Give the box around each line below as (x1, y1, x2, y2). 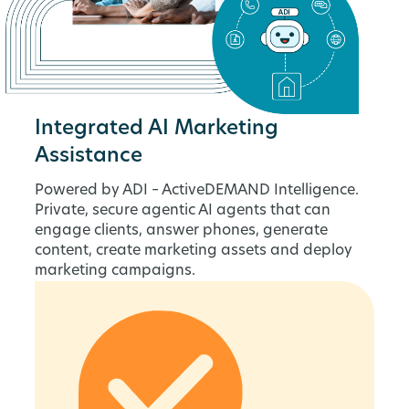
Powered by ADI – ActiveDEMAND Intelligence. (35, 183, 360, 198)
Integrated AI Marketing (35, 118, 279, 140)
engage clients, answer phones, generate (35, 223, 329, 238)
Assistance (35, 145, 143, 167)
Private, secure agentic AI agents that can (35, 203, 331, 218)
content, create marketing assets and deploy (35, 243, 353, 258)
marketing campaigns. (35, 263, 196, 278)
